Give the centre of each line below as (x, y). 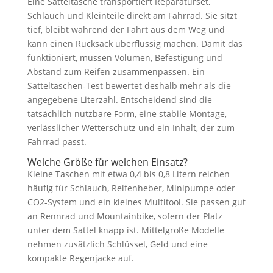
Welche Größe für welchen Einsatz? (107, 162)
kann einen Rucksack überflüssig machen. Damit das (135, 43)
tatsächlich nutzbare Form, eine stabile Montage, (127, 113)
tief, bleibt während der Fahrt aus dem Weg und (126, 29)
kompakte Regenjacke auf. (80, 258)
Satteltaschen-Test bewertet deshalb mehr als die (129, 85)
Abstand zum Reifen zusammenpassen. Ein (116, 71)
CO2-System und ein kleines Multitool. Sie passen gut (136, 202)
